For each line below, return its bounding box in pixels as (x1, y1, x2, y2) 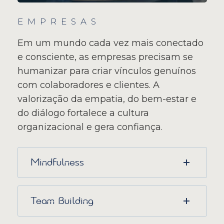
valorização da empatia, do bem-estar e (17, 93, 196, 105)
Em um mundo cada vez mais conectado (17, 37, 203, 49)
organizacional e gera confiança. (17, 121, 162, 133)
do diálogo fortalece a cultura (17, 107, 149, 119)
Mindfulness (30, 157, 84, 168)
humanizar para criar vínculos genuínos (17, 65, 196, 77)
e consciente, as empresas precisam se (17, 51, 193, 63)
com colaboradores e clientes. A (17, 79, 159, 91)
